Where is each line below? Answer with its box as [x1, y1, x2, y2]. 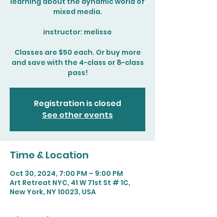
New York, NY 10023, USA [10, 187, 96, 197]
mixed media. [53, 7, 102, 16]
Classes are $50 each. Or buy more [14, 47, 141, 57]
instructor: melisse [43, 27, 112, 37]
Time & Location [10, 148, 89, 162]
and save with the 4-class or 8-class [11, 58, 144, 67]
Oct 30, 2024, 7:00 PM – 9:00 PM [10, 169, 123, 178]
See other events [42, 109, 113, 121]
